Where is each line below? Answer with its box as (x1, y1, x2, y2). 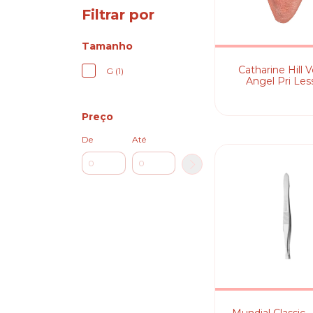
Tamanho (82, 40, 133, 52)
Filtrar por (82, 6, 154, 23)
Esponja (268, 85, 307, 99)
